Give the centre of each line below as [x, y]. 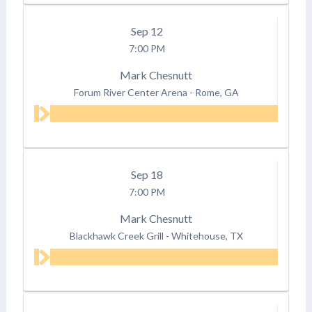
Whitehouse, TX [207, 235]
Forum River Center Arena [130, 92]
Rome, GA [217, 92]
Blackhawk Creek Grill [116, 235]
